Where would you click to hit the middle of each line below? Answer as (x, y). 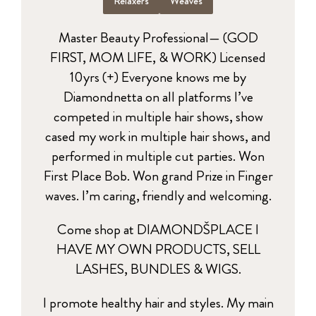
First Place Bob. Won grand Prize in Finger (158, 176)
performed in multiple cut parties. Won (158, 156)
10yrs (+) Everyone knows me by (158, 77)
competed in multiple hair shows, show (158, 116)
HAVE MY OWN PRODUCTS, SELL (158, 249)
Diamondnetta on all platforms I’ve (158, 97)
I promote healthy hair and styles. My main (158, 303)
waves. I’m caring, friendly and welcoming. (158, 195)
